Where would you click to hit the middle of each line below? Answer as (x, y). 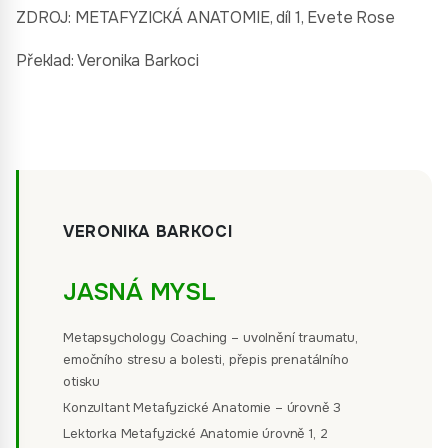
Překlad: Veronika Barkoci (107, 60)
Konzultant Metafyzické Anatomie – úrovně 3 (202, 407)
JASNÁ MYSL (139, 292)
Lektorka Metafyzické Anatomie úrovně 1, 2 (195, 433)
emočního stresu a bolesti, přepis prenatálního (206, 359)
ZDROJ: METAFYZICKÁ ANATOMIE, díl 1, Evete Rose (205, 17)
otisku (82, 381)
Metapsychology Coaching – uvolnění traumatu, (210, 337)
